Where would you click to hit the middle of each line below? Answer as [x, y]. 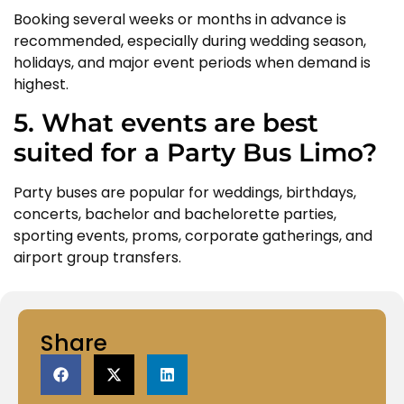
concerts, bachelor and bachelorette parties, [175, 215]
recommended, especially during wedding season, [190, 41]
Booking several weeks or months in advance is [180, 19]
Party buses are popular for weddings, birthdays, [185, 193]
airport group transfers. [97, 258]
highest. [41, 84]
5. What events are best [166, 123]
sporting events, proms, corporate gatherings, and [193, 236]
